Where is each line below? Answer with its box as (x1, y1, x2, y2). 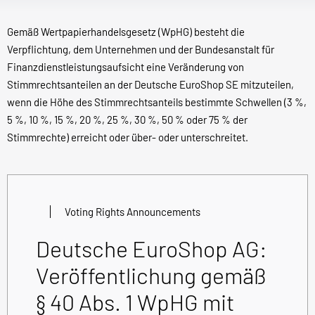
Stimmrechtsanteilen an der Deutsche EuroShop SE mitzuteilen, (7, 78, 294, 91)
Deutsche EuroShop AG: (36, 235, 267, 262)
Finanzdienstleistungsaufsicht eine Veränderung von (7, 60, 244, 74)
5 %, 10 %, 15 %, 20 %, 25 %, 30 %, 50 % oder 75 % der (7, 113, 247, 127)
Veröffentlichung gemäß (36, 262, 266, 289)
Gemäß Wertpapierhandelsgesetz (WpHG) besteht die (7, 25, 245, 39)
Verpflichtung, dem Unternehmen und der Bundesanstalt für (7, 43, 274, 56)
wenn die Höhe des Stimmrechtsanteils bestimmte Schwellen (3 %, (7, 96, 307, 109)
